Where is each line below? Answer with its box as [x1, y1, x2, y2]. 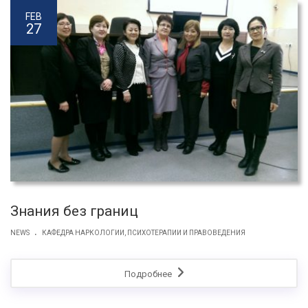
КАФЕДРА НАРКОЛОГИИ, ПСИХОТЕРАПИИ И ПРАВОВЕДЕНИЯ [42, 228, 245, 236]
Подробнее [124, 268, 174, 279]
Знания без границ [10, 202, 138, 219]
